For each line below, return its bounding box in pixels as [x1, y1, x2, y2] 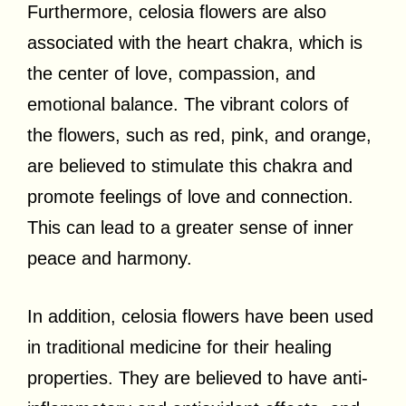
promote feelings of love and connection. [27, 186, 353, 207]
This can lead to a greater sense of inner [27, 217, 353, 237]
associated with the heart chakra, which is [27, 32, 362, 53]
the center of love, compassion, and [27, 63, 315, 83]
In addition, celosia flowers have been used [27, 305, 373, 326]
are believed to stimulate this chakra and [27, 155, 353, 176]
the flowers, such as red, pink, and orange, [27, 124, 372, 145]
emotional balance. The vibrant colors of [27, 93, 349, 114]
